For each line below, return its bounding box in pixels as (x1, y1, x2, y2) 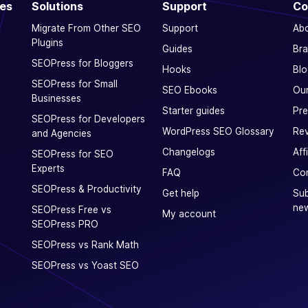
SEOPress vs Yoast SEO (32, 259, 139, 271)
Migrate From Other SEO (32, 22, 141, 34)
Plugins (32, 36, 63, 48)
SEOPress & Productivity (32, 183, 142, 195)
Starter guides (162, 104, 225, 116)
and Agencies (32, 127, 91, 139)
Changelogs (162, 146, 215, 157)
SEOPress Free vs (32, 203, 111, 215)
